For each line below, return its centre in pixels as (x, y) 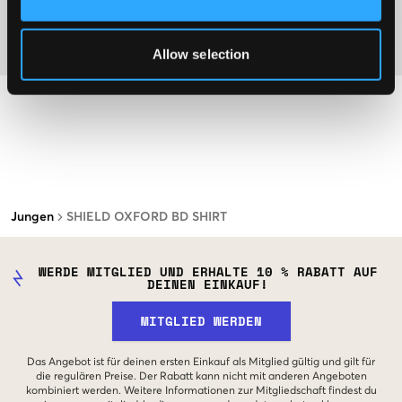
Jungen (32, 218)
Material (39, 50)
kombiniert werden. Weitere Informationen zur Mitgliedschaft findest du (201, 392)
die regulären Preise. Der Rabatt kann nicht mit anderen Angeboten (201, 377)
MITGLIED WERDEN (201, 321)
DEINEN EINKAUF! (208, 284)
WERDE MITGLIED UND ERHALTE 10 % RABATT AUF (208, 272)
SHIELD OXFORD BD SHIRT (147, 218)
